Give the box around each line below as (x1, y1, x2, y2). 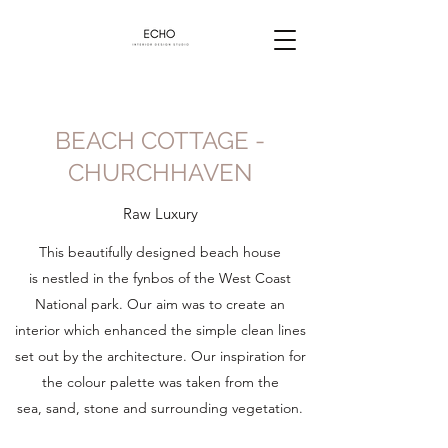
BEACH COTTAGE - (55, 126, 265, 155)
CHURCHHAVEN (67, 158, 253, 187)
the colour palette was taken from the (41, 373, 279, 391)
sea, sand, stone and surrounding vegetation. (17, 399, 303, 417)
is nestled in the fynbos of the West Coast (29, 269, 291, 287)
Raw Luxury (122, 204, 198, 223)
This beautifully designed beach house (39, 243, 281, 261)
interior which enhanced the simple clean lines (14, 321, 306, 339)
